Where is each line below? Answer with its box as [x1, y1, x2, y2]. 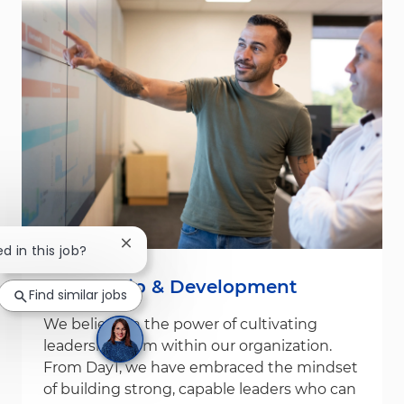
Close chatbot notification [124, 241, 292, 260]
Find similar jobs [28, 286, 127, 305]
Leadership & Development [43, 275, 297, 298]
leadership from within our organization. [43, 336, 332, 354]
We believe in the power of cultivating [43, 315, 317, 333]
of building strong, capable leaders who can [43, 380, 356, 398]
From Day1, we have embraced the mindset [43, 358, 358, 376]
